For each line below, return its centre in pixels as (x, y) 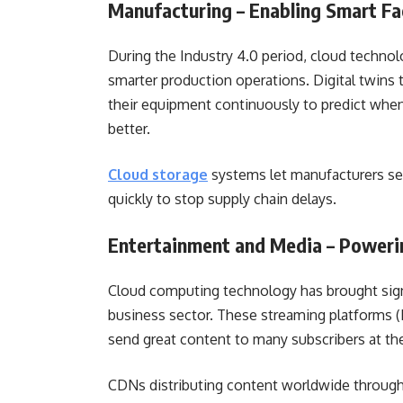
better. (133, 129)
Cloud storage (158, 175)
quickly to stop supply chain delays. (226, 199)
